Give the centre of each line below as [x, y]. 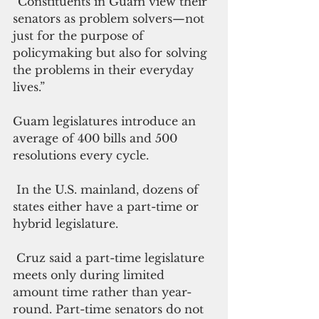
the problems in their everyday [105, 69]
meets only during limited [90, 274]
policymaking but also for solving [112, 52]
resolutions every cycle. [83, 155]
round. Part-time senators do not [110, 309]
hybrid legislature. [66, 223]
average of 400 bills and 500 [97, 138]
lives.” [29, 87]
